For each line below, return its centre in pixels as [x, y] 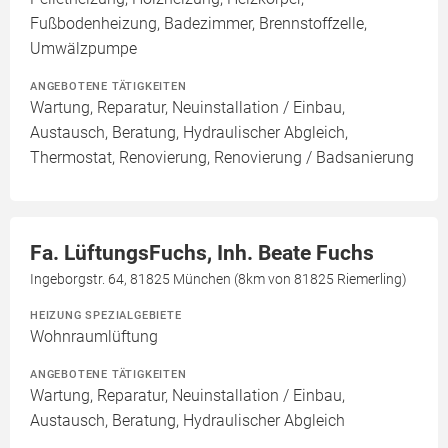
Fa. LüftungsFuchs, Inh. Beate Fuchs [202, 253]
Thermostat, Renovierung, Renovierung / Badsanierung [222, 158]
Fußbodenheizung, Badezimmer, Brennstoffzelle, [198, 24]
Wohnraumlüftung [94, 337]
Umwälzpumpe [83, 49]
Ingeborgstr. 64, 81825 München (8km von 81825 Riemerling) [218, 279]
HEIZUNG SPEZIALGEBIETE [106, 315]
